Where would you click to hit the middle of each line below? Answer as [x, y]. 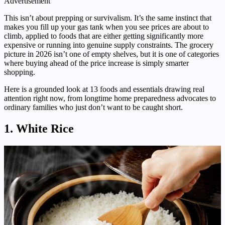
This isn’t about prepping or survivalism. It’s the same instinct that [108, 18]
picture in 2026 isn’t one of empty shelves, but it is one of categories [111, 54]
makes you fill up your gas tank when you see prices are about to [106, 27]
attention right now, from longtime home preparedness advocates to [110, 98]
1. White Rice [39, 129]
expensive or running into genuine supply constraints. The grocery [109, 45]
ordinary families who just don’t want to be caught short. [93, 107]
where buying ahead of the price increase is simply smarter [96, 63]
